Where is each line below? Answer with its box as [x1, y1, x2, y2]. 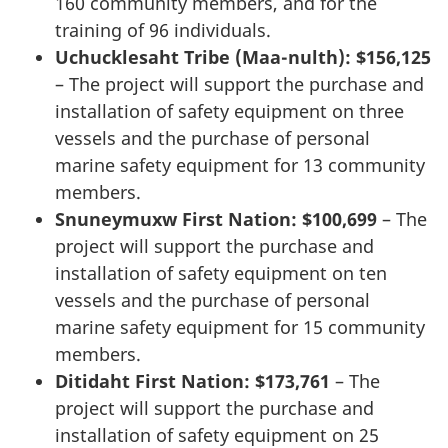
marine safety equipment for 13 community [55, 153, 425, 178]
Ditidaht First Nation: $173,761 [55, 369, 335, 394]
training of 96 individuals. [55, 18, 271, 43]
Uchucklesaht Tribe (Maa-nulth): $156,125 [55, 45, 431, 70]
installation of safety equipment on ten [55, 261, 387, 286]
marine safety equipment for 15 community [55, 315, 425, 340]
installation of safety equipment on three [55, 99, 404, 124]
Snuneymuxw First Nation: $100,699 [55, 207, 382, 232]
